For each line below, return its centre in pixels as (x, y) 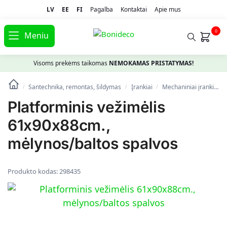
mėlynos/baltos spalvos (93, 144)
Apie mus (167, 9)
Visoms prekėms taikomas (71, 63)
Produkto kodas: (33, 172)
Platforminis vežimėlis (86, 107)
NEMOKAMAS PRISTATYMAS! (151, 63)
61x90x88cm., (59, 125)
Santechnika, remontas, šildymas (75, 87)
